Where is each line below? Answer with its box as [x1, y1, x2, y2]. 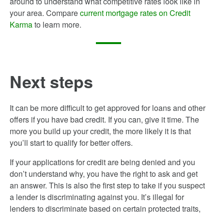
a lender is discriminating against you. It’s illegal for [10, 191, 184, 202]
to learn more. [32, 19, 81, 30]
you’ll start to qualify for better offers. [10, 137, 133, 148]
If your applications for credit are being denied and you [10, 156, 195, 168]
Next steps [10, 70, 93, 93]
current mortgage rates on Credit [80, 7, 190, 18]
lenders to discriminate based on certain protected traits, [10, 203, 201, 214]
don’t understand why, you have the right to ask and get [10, 168, 198, 179]
